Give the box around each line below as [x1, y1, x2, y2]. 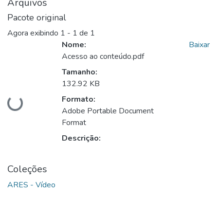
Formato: [62, 93, 95, 105]
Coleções [7, 162, 47, 176]
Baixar [189, 39, 210, 50]
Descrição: [62, 132, 101, 144]
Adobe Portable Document [62, 105, 154, 116]
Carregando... [7, 83, 52, 110]
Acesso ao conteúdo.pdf [62, 51, 144, 62]
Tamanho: [62, 66, 97, 77]
